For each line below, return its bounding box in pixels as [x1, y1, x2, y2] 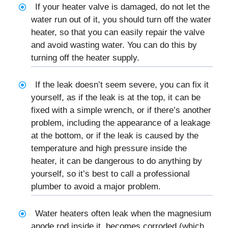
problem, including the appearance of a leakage [31, 118, 210, 128]
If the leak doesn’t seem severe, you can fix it [35, 80, 209, 90]
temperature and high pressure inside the [31, 144, 187, 154]
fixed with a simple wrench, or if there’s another [31, 105, 211, 116]
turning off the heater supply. [31, 53, 142, 63]
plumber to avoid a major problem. [31, 182, 163, 192]
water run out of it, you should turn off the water [31, 15, 211, 25]
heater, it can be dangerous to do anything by [31, 156, 202, 166]
